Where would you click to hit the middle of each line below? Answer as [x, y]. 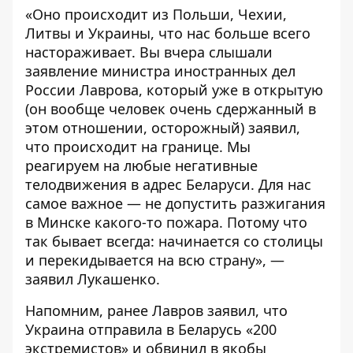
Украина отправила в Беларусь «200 [151, 329]
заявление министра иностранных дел [160, 71]
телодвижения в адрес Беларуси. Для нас [168, 184]
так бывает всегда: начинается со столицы [174, 241]
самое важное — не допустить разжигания [175, 203]
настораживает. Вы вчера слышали [149, 52]
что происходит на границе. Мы [138, 147]
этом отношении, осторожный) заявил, [163, 128]
